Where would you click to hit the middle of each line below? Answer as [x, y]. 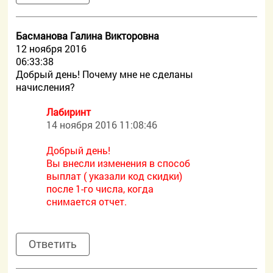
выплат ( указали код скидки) [115, 176]
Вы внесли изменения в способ [119, 163]
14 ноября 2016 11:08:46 [102, 125]
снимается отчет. [87, 201]
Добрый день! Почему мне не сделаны [105, 74]
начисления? [46, 87]
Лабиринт [69, 112]
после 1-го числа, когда [100, 189]
